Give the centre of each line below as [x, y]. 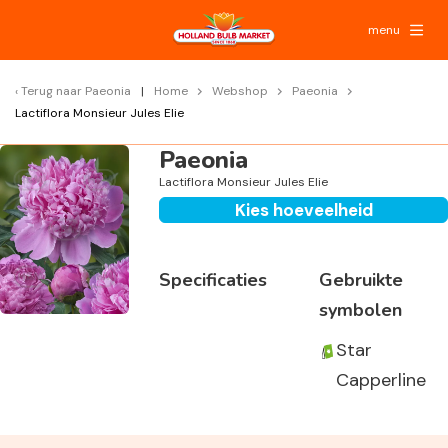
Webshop [240, 91]
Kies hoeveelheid [303, 210]
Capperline [380, 380]
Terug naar [53, 91]
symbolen [360, 310]
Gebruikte [360, 280]
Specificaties [213, 280]
